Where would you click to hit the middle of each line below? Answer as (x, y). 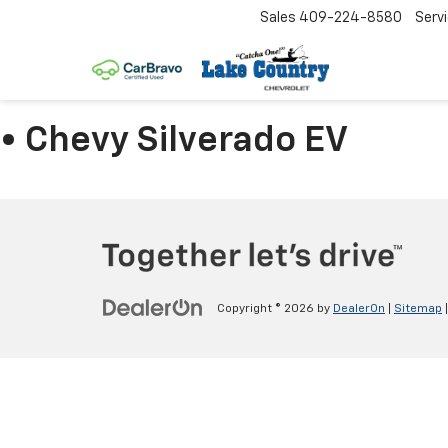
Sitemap (418, 309)
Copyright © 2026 (267, 309)
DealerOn (359, 309)
